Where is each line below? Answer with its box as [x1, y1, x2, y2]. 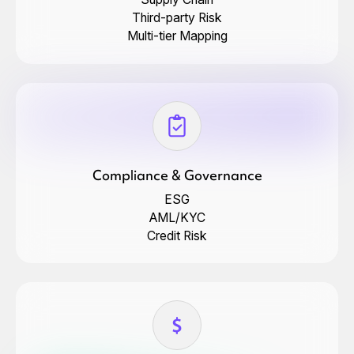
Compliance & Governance [92, 166, 262, 184]
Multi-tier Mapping [126, 28, 228, 44]
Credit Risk [147, 228, 207, 243]
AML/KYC [149, 209, 205, 225]
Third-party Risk [132, 10, 222, 26]
